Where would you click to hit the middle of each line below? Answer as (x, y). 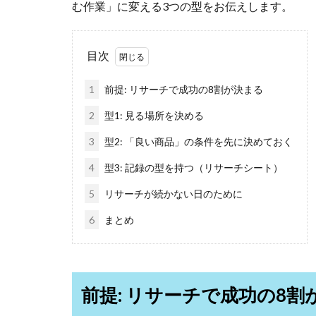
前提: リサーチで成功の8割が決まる (183, 89)
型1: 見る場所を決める (153, 115)
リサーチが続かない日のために (172, 194)
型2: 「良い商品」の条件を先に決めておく (197, 141)
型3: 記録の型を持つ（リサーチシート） (193, 168)
